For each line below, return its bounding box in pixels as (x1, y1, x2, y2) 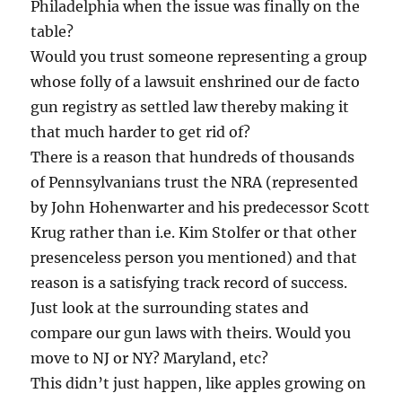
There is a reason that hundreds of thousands (31, 147, 355, 166)
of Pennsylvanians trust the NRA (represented (31, 172, 359, 191)
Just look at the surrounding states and (31, 298, 310, 317)
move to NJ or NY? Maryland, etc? (31, 348, 269, 367)
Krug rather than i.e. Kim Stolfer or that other (31, 223, 357, 241)
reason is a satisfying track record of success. (31, 273, 348, 292)
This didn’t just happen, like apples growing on (31, 373, 367, 392)
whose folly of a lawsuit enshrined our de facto (31, 72, 361, 91)
